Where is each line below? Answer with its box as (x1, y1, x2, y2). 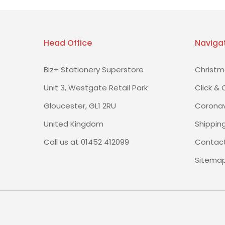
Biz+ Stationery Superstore (44, 64, 144, 75)
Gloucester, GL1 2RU (44, 100, 116, 111)
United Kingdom (44, 118, 103, 129)
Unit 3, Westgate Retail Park (44, 82, 148, 93)
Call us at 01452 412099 (44, 136, 129, 147)
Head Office (44, 37, 92, 49)
